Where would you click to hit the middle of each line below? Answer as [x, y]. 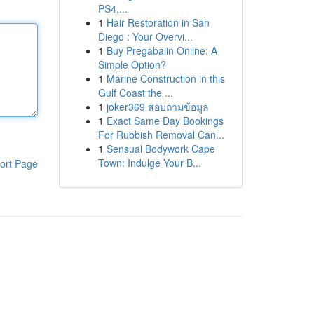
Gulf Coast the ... [135, 93]
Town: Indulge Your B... [149, 163]
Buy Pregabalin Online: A [162, 50]
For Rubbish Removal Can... [161, 135]
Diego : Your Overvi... [145, 36]
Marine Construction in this [165, 78]
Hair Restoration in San [158, 22]
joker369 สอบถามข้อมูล [157, 107]
